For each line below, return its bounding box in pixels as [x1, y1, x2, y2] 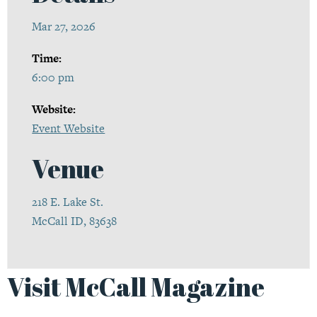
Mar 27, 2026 [32, 18, 96, 35]
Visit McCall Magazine [7, 269, 265, 304]
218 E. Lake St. [32, 194, 104, 211]
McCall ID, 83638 [32, 213, 117, 230]
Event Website [32, 120, 105, 137]
